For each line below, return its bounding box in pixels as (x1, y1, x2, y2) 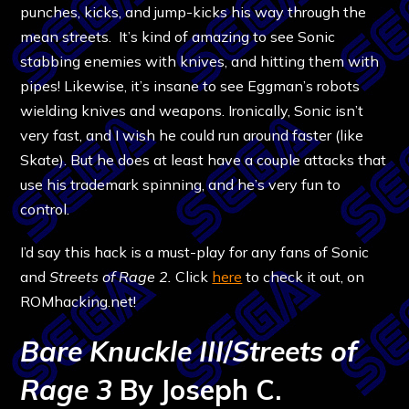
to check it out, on (242, 267, 365, 286)
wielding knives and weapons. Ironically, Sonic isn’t (20, 100, 364, 120)
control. (20, 199, 78, 218)
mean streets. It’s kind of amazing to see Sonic (20, 26, 336, 46)
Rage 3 (20, 372, 113, 407)
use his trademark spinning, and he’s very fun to (20, 174, 341, 194)
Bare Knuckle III (20, 333, 225, 369)
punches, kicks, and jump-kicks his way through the (20, 2, 367, 21)
